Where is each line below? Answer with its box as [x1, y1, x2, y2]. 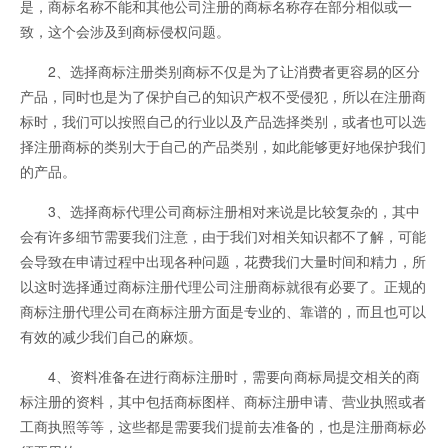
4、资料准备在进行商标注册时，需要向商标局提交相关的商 [20, 366, 420, 387]
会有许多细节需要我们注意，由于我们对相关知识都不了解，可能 [20, 226, 426, 247]
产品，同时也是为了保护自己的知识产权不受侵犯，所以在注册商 [20, 86, 426, 107]
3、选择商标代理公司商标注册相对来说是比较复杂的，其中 [20, 201, 420, 222]
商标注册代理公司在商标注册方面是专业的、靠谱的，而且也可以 [20, 301, 426, 322]
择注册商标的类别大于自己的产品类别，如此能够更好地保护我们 [20, 136, 426, 157]
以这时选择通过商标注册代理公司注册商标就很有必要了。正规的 [20, 276, 426, 297]
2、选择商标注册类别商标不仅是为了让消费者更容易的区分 [20, 61, 420, 82]
